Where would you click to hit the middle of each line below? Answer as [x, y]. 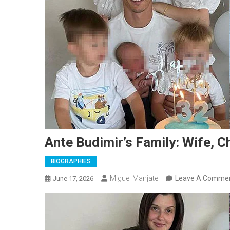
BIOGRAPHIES [71, 161]
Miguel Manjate [134, 178]
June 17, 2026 [73, 178]
